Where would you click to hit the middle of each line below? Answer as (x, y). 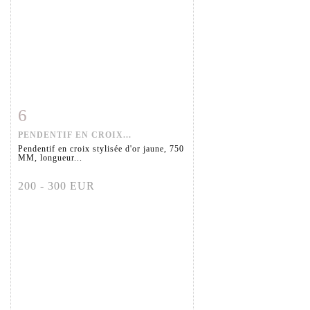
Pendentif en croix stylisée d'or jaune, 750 (101, 149)
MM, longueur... (50, 158)
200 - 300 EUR (56, 186)
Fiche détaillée (62, 113)
